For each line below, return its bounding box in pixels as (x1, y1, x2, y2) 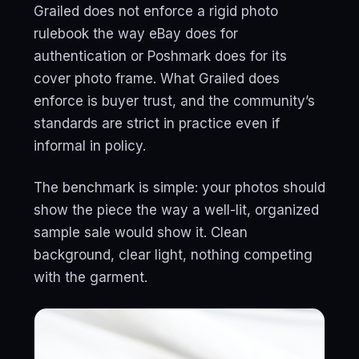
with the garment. (34, 269, 147, 285)
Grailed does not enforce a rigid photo (34, 3, 278, 19)
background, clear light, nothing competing (34, 247, 313, 263)
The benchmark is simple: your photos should (34, 179, 325, 196)
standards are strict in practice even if (34, 115, 280, 131)
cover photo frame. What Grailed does (34, 71, 280, 87)
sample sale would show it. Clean (34, 224, 248, 240)
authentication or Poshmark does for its (34, 48, 287, 64)
